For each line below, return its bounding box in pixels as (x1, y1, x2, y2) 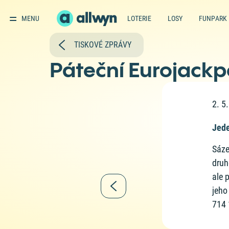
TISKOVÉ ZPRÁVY (74, 40, 132, 50)
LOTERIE (127, 14, 151, 22)
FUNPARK (199, 14, 227, 22)
